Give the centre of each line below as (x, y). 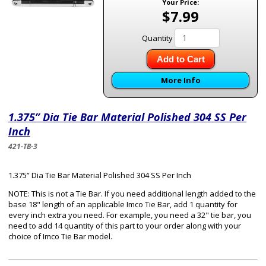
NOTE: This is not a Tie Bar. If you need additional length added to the (132, 194)
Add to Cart (180, 59)
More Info (180, 80)
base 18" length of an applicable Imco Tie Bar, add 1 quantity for (123, 204)
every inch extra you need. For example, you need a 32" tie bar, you (130, 215)
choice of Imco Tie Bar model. (60, 236)
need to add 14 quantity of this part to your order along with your (125, 226)
